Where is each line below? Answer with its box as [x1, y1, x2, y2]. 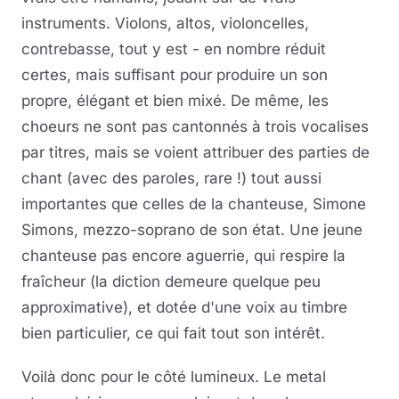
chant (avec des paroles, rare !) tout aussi [21, 169, 322, 187]
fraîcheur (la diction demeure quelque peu [21, 273, 321, 290]
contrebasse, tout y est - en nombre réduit [21, 40, 326, 58]
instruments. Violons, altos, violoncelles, [21, 14, 309, 32]
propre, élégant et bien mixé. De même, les [21, 92, 329, 110]
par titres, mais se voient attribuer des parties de [21, 143, 370, 161]
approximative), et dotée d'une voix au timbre [21, 298, 347, 316]
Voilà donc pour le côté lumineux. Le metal [21, 368, 326, 386]
